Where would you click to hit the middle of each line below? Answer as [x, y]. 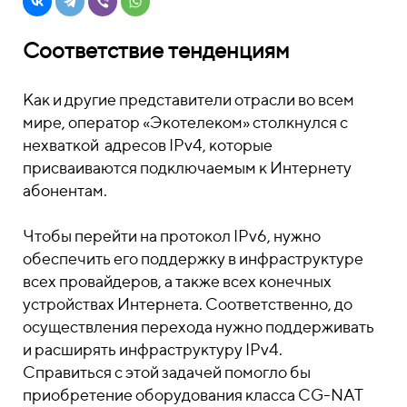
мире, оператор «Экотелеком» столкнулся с [185, 122]
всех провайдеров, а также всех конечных [177, 281]
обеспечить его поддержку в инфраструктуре [193, 258]
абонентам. [65, 190]
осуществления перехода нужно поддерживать [199, 327]
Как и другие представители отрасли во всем [189, 99]
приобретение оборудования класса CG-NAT [193, 395]
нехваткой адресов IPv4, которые [148, 145]
